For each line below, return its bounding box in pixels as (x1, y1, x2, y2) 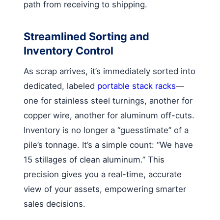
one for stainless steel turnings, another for (24, 95, 192, 106)
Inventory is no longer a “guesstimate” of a (24, 125, 189, 135)
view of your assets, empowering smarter (24, 184, 186, 194)
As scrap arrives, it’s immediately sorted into (24, 66, 195, 76)
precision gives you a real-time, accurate (24, 169, 182, 179)
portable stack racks (97, 81, 176, 91)
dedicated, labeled (24, 81, 97, 91)
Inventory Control (24, 44, 113, 57)
